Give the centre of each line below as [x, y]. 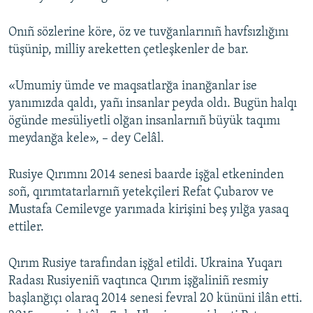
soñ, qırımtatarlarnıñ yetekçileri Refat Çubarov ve [141, 193]
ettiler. [26, 228]
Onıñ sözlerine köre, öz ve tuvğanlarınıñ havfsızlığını [148, 33]
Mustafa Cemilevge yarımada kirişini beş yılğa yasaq [148, 210]
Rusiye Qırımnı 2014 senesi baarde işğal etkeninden [146, 175]
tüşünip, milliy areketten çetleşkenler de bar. [129, 50]
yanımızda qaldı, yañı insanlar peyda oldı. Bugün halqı [153, 104]
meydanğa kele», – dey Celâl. [86, 139]
